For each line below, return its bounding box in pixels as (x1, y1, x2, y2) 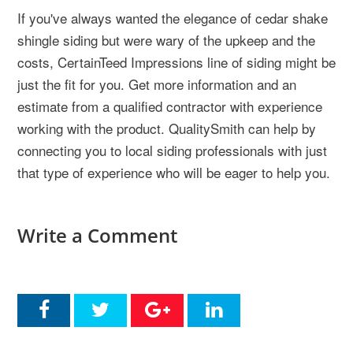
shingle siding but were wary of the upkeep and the (17, 29, 315, 50)
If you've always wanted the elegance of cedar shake (17, 7, 328, 28)
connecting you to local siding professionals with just (17, 139, 327, 160)
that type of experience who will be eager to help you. (17, 162, 330, 182)
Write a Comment (17, 221, 177, 248)
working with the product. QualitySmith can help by (17, 117, 316, 138)
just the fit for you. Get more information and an (17, 73, 296, 94)
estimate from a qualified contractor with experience (17, 95, 322, 116)
